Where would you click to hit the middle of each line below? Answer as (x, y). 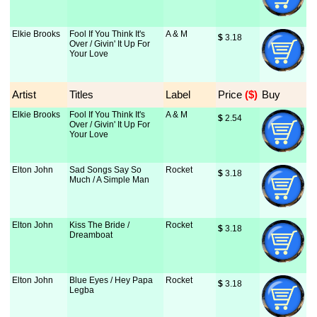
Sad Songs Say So (106, 170)
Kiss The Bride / (100, 225)
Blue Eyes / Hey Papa (111, 280)
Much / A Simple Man (110, 180)
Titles (82, 94)
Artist (24, 94)
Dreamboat (91, 235)
